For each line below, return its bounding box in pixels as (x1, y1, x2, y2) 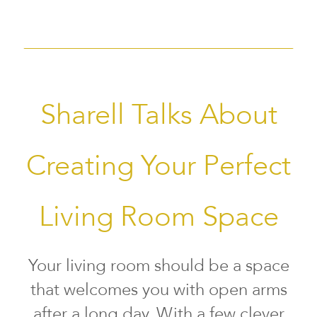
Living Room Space (38, 197, 279, 237)
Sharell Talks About (40, 96, 277, 135)
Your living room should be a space (28, 254, 289, 278)
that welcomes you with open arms (30, 278, 287, 302)
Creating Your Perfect (26, 146, 291, 186)
